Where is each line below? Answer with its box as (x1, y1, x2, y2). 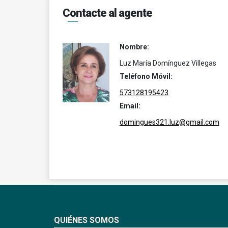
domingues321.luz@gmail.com (119, 118, 219, 126)
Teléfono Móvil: (119, 72, 173, 80)
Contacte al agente (63, 7, 152, 19)
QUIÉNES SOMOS (54, 215, 119, 225)
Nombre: (119, 43, 149, 51)
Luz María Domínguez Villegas (119, 59, 216, 67)
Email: (119, 102, 140, 110)
